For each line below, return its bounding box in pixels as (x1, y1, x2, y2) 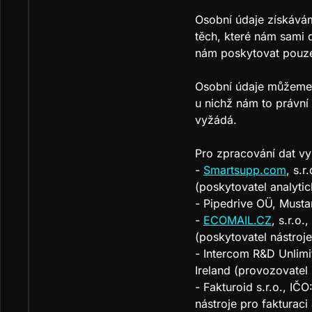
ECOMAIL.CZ (203, 212, 272, 227)
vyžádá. (195, 112, 237, 127)
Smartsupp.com (203, 162, 286, 177)
